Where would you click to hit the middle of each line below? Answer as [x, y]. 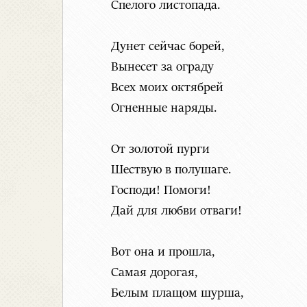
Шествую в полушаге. [171, 170]
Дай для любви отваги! [176, 211]
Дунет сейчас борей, [168, 47]
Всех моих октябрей [167, 88]
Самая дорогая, [154, 273]
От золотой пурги [160, 150]
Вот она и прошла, [163, 253]
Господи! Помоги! [161, 191]
